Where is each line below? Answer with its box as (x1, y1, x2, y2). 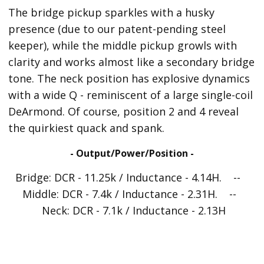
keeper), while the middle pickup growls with (8, 38, 237, 52)
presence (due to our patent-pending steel (8, 22, 226, 36)
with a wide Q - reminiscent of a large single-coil (8, 88, 253, 102)
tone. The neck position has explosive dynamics (8, 71, 250, 85)
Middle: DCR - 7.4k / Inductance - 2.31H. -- (19, 187, 245, 201)
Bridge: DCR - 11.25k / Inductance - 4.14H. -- (15, 170, 249, 184)
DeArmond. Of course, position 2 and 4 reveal (8, 104, 239, 118)
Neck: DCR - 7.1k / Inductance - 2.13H (38, 203, 226, 217)
